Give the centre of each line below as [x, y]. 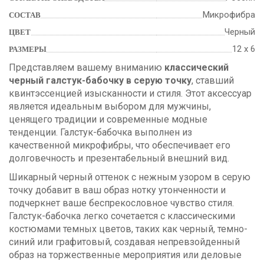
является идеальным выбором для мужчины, [110, 106]
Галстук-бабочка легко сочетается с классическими [122, 216]
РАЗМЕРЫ [28, 49]
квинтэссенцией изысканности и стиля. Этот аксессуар [130, 93]
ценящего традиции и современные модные [108, 119]
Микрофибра [229, 14]
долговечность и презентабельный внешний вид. [119, 158]
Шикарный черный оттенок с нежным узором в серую [130, 177]
